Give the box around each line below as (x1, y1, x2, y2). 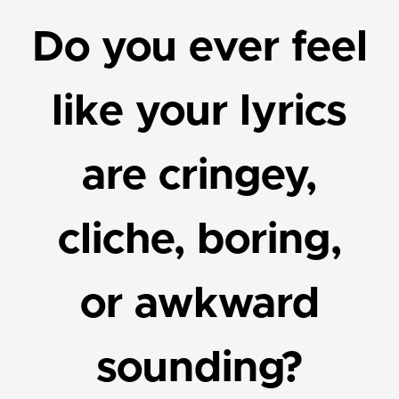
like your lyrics (52, 90, 347, 134)
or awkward (79, 282, 320, 326)
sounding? (96, 346, 303, 390)
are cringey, (82, 154, 317, 198)
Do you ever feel (31, 26, 368, 69)
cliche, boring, (57, 218, 342, 262)
